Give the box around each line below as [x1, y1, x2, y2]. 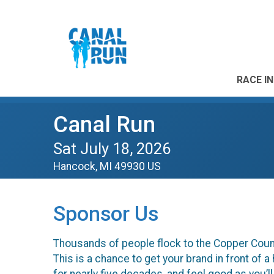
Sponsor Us [53, 202, 158, 226]
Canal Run [53, 111, 155, 138]
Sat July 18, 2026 [53, 139, 171, 158]
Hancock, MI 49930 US [53, 160, 161, 172]
